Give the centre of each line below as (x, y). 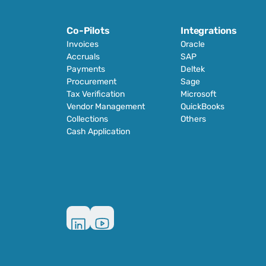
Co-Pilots (88, 31)
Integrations (209, 31)
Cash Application (98, 132)
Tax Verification (96, 94)
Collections (87, 119)
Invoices (83, 44)
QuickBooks (202, 107)
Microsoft (198, 94)
